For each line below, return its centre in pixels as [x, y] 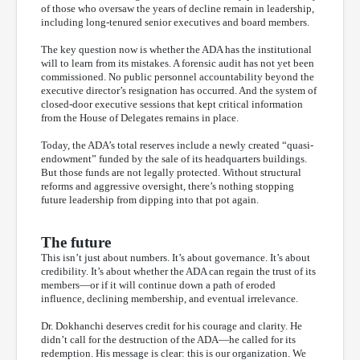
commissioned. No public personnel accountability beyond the [178, 76]
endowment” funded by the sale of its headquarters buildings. [174, 158]
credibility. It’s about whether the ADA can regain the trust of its [178, 271]
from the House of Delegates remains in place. [140, 117]
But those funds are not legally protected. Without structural [171, 172]
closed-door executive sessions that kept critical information [172, 104]
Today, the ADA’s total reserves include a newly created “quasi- [177, 145]
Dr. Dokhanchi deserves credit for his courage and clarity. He [172, 325]
